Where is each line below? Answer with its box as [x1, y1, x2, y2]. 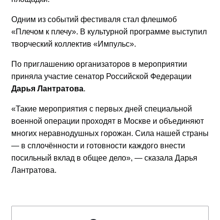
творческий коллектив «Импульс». [11, 40, 136, 48]
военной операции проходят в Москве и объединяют [11, 117, 204, 125]
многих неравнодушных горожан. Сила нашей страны [11, 129, 209, 137]
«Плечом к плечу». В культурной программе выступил [11, 27, 207, 36]
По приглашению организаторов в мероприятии [11, 60, 187, 68]
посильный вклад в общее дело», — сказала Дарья [11, 154, 197, 162]
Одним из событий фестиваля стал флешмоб [11, 15, 177, 24]
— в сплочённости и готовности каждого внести [11, 141, 185, 150]
